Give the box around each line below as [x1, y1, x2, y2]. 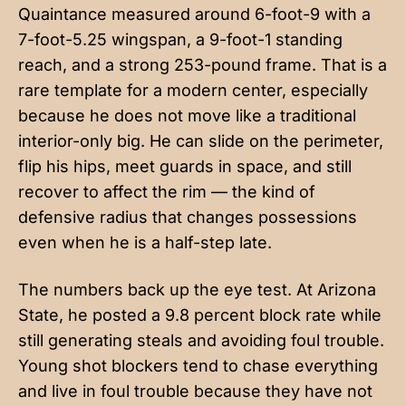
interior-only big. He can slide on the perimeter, [18, 130, 383, 150]
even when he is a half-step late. [18, 232, 272, 252]
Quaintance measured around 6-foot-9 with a [18, 4, 371, 24]
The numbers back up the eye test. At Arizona [18, 279, 376, 299]
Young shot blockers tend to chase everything [18, 355, 378, 375]
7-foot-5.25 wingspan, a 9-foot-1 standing [18, 29, 343, 49]
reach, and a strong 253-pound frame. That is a [18, 54, 387, 74]
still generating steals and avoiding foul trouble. [18, 330, 384, 350]
